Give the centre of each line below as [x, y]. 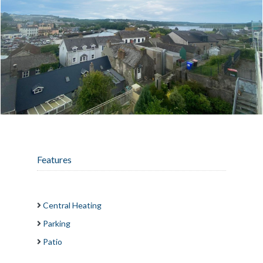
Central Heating [72, 205]
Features [54, 159]
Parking [57, 223]
